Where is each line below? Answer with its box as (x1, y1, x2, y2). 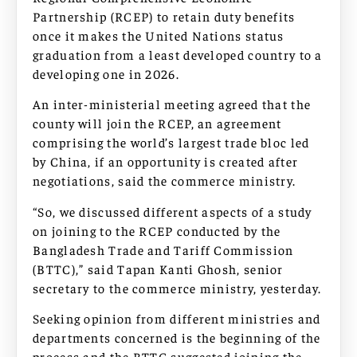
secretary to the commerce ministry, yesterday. (33, 279, 322, 296)
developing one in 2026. (33, 65, 179, 81)
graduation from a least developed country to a (33, 45, 323, 62)
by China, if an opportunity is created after (33, 153, 299, 170)
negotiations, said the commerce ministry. (33, 172, 296, 189)
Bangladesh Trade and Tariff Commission (33, 241, 294, 257)
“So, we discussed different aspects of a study (33, 202, 312, 219)
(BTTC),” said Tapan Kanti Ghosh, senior (33, 260, 284, 277)
